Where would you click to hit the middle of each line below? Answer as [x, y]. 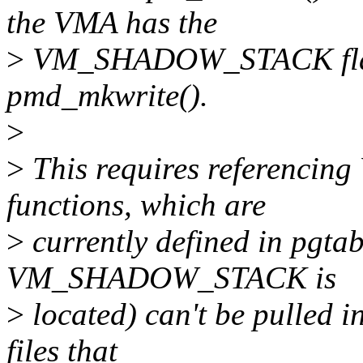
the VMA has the [112, 23]
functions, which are [136, 205]
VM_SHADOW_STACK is [171, 278]
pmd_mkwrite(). [107, 96]
